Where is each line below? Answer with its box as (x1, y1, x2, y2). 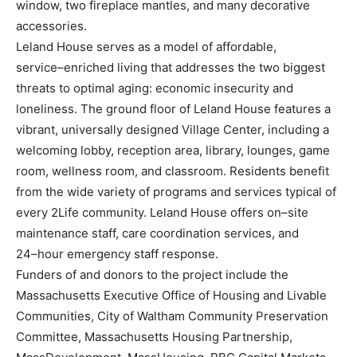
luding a (284, 121, 329, 137)
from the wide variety (16, 183, 139, 199)
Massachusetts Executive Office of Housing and (16, 287, 287, 303)
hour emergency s (37, 245, 140, 261)
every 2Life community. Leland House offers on (16, 204, 281, 220)
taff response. (140, 245, 218, 261)
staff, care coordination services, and (92, 225, 299, 241)
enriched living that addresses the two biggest (64, 59, 325, 75)
